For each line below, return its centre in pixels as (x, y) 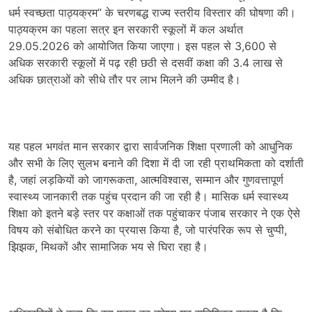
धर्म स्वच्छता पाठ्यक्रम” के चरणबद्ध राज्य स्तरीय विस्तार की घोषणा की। (152, 13)
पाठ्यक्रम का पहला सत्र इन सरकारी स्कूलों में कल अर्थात (126, 29)
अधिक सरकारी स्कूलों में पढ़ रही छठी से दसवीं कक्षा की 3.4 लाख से (146, 63)
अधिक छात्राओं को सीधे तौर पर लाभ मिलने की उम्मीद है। (125, 79)
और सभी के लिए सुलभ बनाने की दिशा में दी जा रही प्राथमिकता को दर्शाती (156, 163)
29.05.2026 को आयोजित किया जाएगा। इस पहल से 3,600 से (142, 46)
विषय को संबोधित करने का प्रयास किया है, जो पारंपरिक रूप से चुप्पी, (148, 230)
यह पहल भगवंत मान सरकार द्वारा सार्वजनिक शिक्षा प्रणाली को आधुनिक (150, 146)
